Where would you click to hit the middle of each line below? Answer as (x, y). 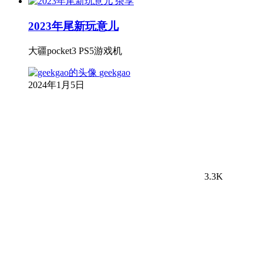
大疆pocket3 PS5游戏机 (75, 50)
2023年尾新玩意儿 (73, 26)
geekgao (115, 72)
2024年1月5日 (56, 85)
